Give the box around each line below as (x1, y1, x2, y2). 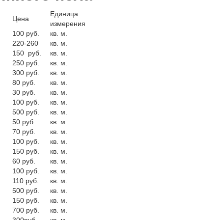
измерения (50, 20, 85, 27)
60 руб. (12, 157, 35, 165)
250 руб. (12, 59, 39, 67)
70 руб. (12, 128, 35, 136)
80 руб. (12, 79, 35, 86)
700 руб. (12, 206, 39, 214)
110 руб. (12, 177, 39, 185)
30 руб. (12, 88, 35, 96)
